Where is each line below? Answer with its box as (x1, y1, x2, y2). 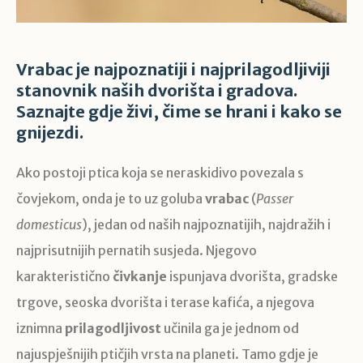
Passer (256, 190, 293, 207)
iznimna (16, 320, 65, 337)
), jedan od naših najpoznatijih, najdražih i (82, 216, 331, 233)
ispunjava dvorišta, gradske (167, 268, 338, 285)
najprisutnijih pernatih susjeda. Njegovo (16, 242, 257, 259)
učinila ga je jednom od (161, 320, 299, 337)
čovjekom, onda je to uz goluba (16, 190, 205, 207)
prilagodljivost (65, 320, 161, 337)
